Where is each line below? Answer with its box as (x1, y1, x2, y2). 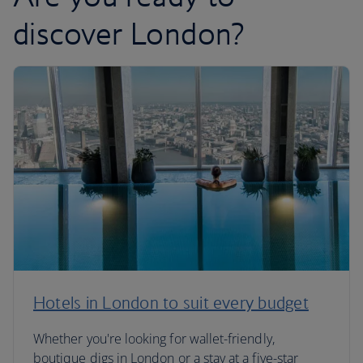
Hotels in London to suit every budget (33, 293, 309, 313)
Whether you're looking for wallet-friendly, (33, 330, 275, 348)
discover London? (13, 15, 245, 52)
